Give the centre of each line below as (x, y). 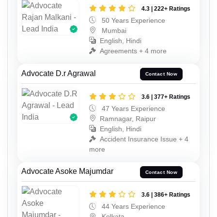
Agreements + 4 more (133, 51)
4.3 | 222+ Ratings (166, 8)
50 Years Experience (132, 20)
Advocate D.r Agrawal (59, 73)
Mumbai (113, 30)
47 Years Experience (132, 108)
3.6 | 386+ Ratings (166, 195)
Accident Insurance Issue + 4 (144, 139)
